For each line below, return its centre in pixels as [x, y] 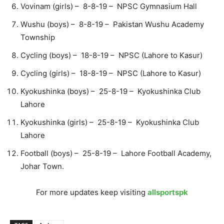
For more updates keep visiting [92, 192]
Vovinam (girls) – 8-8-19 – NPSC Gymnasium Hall [109, 6]
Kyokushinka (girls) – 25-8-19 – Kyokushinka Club [110, 122]
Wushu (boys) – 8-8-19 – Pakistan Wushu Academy [112, 24]
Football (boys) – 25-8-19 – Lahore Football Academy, [116, 153]
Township [38, 37]
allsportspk [168, 192]
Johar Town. [42, 166]
